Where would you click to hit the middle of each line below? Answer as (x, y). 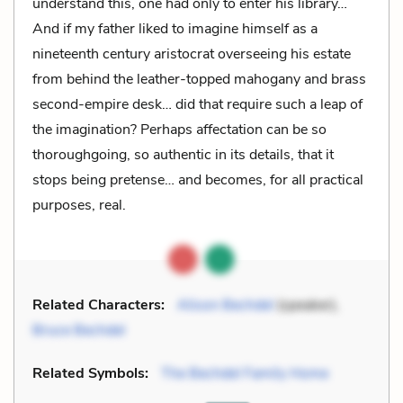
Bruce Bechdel (79, 330)
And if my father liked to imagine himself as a (175, 28)
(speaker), (306, 304)
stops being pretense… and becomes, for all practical (198, 179)
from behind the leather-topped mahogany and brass (199, 79)
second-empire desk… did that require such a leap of (197, 104)
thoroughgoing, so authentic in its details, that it (183, 154)
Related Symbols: (90, 373)
